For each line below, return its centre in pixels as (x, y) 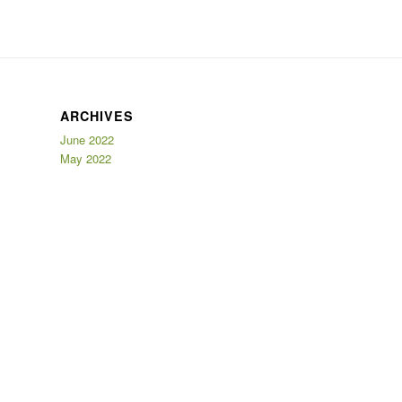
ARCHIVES (97, 115)
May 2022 (86, 158)
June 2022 (87, 139)
